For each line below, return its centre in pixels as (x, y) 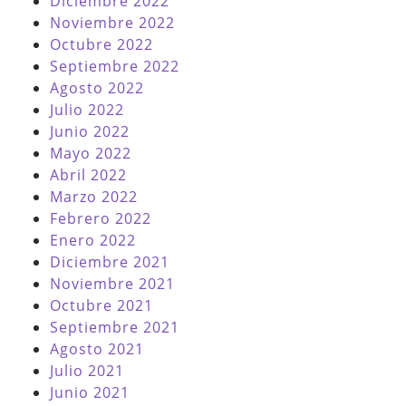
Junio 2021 (90, 393)
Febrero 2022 (101, 219)
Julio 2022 (87, 110)
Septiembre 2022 (115, 67)
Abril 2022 (88, 175)
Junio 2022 (90, 132)
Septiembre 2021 (115, 328)
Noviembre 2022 (112, 23)
